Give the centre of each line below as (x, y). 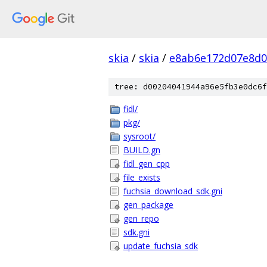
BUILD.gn (142, 150)
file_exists (142, 177)
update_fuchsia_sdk (161, 246)
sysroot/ (139, 136)
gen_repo (141, 218)
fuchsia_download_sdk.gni (173, 191)
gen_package (148, 205)
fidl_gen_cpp (147, 164)
